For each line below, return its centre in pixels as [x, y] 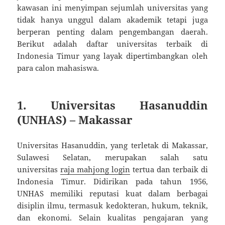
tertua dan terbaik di [169, 170]
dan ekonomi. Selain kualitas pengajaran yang [113, 218]
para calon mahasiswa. [58, 68]
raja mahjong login [95, 170]
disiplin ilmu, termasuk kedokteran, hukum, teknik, [113, 206]
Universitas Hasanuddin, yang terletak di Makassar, [113, 145]
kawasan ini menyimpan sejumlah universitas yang [113, 8]
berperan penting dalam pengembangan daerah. [113, 32]
